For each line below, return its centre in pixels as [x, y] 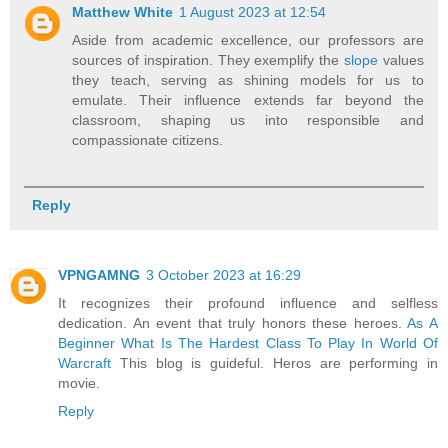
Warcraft [84, 363]
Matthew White [123, 12]
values [400, 60]
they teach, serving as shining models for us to [248, 80]
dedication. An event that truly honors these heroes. [233, 323]
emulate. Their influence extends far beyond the [248, 100]
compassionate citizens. [148, 140]
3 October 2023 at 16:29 [223, 275]
